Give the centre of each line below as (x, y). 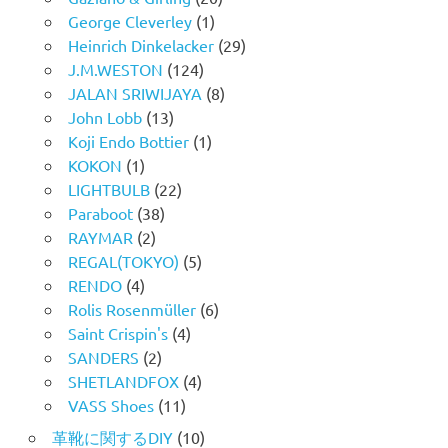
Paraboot (100, 212)
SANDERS (103, 356)
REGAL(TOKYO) (123, 260)
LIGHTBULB (108, 188)
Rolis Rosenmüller (131, 308)
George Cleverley (129, 20)
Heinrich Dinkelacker (140, 44)
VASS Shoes (110, 404)
